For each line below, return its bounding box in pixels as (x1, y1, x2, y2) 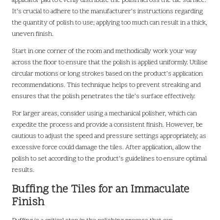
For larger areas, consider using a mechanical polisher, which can (12, 109, 197, 118)
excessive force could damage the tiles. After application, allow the (12, 142, 201, 152)
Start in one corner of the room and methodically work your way (12, 46, 197, 56)
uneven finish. (12, 29, 54, 39)
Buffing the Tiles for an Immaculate (12, 182, 189, 197)
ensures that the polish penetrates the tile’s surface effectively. (12, 91, 195, 101)
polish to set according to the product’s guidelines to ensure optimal (12, 154, 207, 164)
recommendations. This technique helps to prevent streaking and (12, 80, 201, 90)
